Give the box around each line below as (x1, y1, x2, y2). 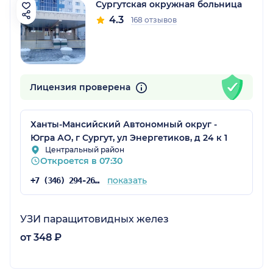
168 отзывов (131, 15, 177, 25)
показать (107, 175, 147, 186)
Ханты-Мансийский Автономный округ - (30, 119, 217, 130)
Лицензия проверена (30, 82, 133, 93)
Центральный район (45, 145, 124, 155)
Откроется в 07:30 (40, 155, 122, 167)
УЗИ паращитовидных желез (20, 213, 169, 225)
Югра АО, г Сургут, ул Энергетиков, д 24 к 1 (30, 132, 227, 144)
